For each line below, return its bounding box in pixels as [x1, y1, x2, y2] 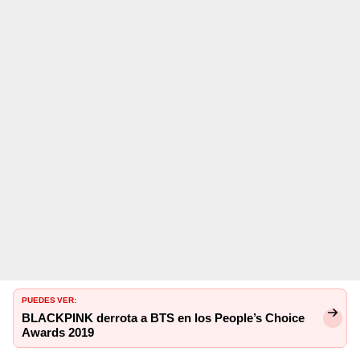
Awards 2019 [22, 325, 94, 340]
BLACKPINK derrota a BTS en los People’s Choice [22, 310, 305, 325]
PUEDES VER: [22, 292, 76, 305]
